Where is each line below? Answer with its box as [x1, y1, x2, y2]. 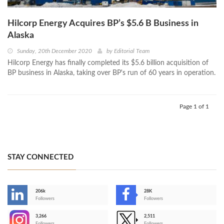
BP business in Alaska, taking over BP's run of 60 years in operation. [7, 69, 215, 76]
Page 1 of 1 [179, 103, 209, 109]
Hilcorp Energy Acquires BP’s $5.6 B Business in [7, 18, 198, 28]
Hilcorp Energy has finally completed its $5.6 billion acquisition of [7, 59, 208, 66]
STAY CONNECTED [7, 153, 73, 161]
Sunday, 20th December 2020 [17, 47, 92, 54]
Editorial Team [114, 47, 149, 54]
